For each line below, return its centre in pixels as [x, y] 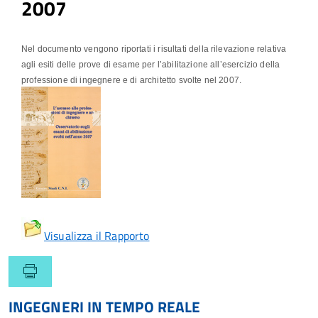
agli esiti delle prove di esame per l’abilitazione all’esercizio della [151, 65]
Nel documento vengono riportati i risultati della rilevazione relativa [154, 49]
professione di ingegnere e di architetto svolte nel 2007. [132, 81]
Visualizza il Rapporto [97, 236]
